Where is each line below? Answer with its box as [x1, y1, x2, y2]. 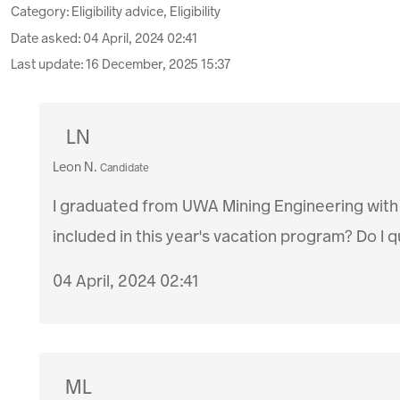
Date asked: [11, 29, 83, 47]
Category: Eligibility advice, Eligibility [11, 3, 221, 21]
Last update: [11, 55, 86, 74]
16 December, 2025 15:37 [86, 55, 230, 74]
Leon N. [53, 158, 98, 177]
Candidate [100, 161, 150, 176]
